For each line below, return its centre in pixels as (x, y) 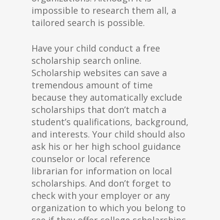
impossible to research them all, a (104, 10)
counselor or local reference (91, 159)
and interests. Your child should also (108, 134)
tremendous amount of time (92, 85)
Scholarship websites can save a (99, 73)
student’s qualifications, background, (110, 122)
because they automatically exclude (107, 97)
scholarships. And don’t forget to (101, 183)
